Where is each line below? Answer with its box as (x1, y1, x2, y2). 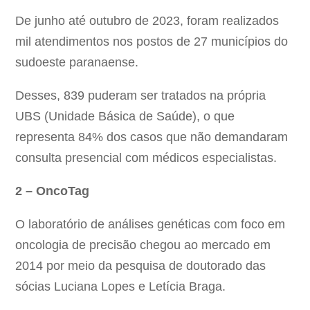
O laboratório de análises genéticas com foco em (15, 217, 286, 232)
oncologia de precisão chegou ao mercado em (15, 238, 271, 253)
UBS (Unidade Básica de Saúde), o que (15, 109, 235, 124)
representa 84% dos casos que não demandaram (15, 130, 289, 145)
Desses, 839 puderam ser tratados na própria (15, 89, 266, 103)
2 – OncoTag (15, 184, 90, 199)
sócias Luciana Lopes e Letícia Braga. (15, 280, 226, 294)
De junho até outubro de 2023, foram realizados (15, 14, 280, 28)
